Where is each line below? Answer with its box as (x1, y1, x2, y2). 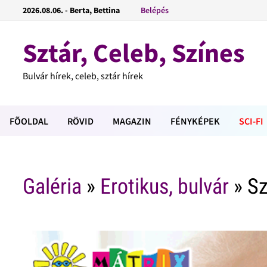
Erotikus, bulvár (100, 174, 229, 200)
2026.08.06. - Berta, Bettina (23, 5, 120, 15)
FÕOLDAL (10, 115, 48, 127)
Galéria (23, 174, 82, 200)
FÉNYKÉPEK (170, 115, 220, 127)
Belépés (141, 5, 169, 15)
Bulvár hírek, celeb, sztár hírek (23, 70, 144, 82)
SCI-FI (239, 115, 263, 127)
